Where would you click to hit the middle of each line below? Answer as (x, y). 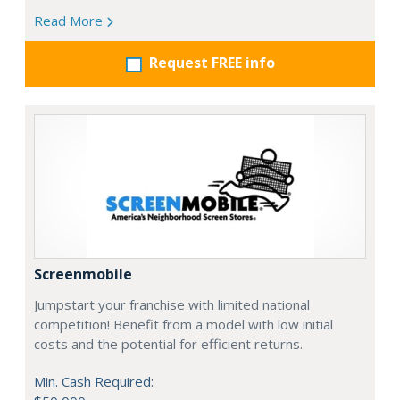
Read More (70, 21)
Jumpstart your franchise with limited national (172, 304)
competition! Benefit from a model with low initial (183, 324)
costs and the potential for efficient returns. (168, 344)
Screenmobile (83, 274)
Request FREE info (212, 62)
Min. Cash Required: (94, 381)
